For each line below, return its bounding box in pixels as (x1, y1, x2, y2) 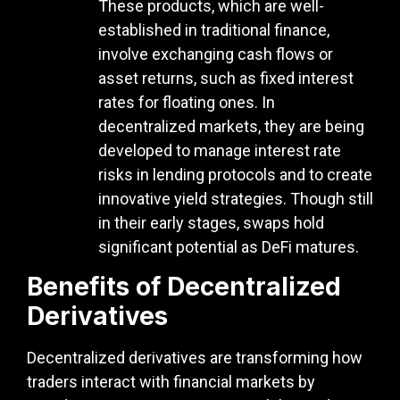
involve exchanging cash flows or (98, 45, 333, 64)
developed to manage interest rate (98, 141, 341, 161)
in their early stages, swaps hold (98, 213, 324, 233)
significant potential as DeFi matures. (98, 237, 359, 257)
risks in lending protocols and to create (98, 165, 372, 185)
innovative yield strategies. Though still (98, 189, 373, 209)
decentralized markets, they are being (98, 117, 364, 137)
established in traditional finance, (98, 21, 329, 40)
